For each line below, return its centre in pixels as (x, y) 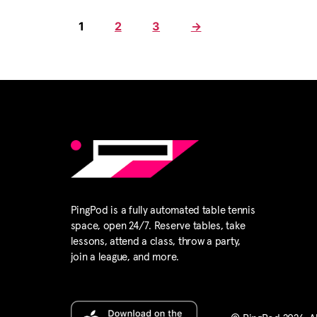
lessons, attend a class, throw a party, (156, 242)
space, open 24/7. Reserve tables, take (158, 226)
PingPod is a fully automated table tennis (163, 211)
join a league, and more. (125, 258)
